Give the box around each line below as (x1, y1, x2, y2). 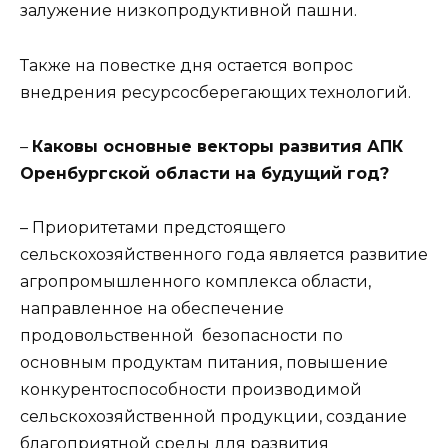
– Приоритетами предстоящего (20, 217, 286, 237)
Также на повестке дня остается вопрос (20, 55, 353, 75)
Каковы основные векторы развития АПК (32, 136, 403, 156)
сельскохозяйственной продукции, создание (20, 406, 407, 426)
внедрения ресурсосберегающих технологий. (20, 82, 411, 102)
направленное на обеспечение (20, 298, 284, 318)
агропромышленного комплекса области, (20, 271, 371, 291)
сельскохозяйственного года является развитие (20, 244, 428, 264)
